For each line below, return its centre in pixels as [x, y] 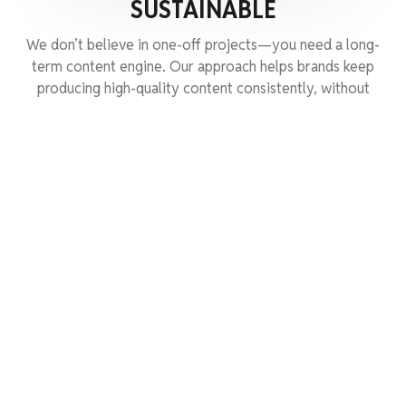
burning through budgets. [203, 111]
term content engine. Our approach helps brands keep [203, 67]
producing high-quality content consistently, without [203, 89]
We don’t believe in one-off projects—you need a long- [203, 45]
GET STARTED [203, 159]
